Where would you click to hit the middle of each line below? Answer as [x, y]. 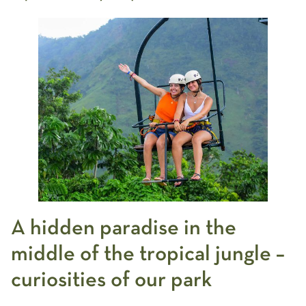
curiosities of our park [111, 280]
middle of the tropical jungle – [148, 254]
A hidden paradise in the [124, 228]
